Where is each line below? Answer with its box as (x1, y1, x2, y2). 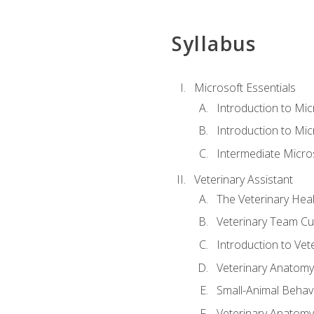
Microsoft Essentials (193, 80, 296, 96)
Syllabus (171, 30, 257, 57)
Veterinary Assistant (193, 171, 293, 187)
